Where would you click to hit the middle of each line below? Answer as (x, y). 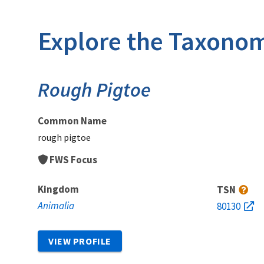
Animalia (56, 205)
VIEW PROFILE (80, 241)
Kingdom (58, 189)
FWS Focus (73, 159)
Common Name (72, 121)
